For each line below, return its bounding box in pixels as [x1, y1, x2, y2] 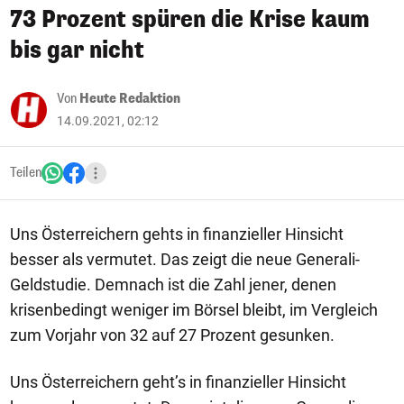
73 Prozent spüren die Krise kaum [10, 5, 370, 34]
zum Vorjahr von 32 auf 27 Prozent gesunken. [10, 326, 335, 344]
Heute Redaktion [79, 90, 180, 107]
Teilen [10, 164, 41, 181]
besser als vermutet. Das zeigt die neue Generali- [10, 250, 360, 269]
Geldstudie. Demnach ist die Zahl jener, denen [10, 275, 336, 294]
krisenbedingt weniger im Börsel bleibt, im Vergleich [10, 300, 378, 319]
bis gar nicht [10, 35, 144, 65]
